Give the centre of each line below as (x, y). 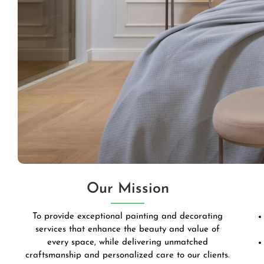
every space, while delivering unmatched (128, 242)
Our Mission (128, 189)
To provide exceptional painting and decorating (128, 216)
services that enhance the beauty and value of (128, 229)
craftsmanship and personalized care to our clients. (128, 255)
